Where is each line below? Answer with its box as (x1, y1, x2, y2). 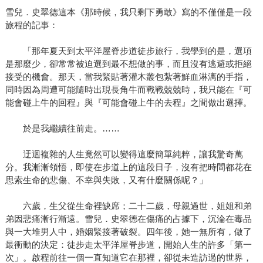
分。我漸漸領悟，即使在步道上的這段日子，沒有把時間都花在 (5, 162, 252, 173)
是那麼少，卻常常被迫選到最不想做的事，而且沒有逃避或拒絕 (5, 59, 252, 69)
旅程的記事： (5, 20, 58, 31)
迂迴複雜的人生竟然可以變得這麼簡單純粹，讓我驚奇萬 (5, 149, 243, 160)
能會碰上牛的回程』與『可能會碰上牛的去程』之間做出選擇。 (5, 97, 252, 108)
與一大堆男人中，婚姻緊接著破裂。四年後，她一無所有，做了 (5, 227, 252, 237)
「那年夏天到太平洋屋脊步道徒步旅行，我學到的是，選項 (5, 46, 252, 56)
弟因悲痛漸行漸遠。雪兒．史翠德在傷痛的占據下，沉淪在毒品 (5, 214, 252, 224)
